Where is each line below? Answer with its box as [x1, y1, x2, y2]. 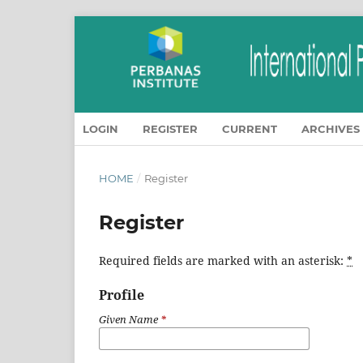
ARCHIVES [301, 122, 360, 136]
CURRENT [222, 122, 277, 136]
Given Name [99, 312, 160, 327]
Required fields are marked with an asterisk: [99, 253, 347, 269]
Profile [99, 286, 144, 305]
